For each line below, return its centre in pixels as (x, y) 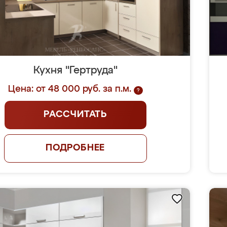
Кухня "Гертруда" (75, 70)
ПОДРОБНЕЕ (75, 148)
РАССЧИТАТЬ (75, 115)
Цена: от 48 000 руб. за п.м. (69, 89)
